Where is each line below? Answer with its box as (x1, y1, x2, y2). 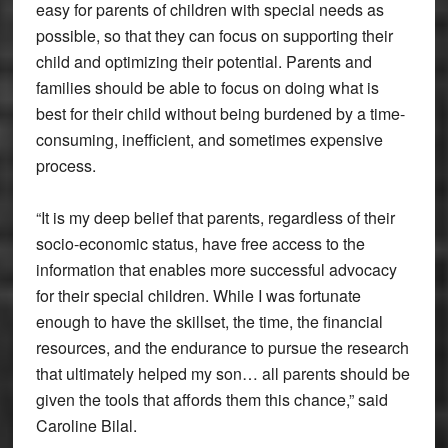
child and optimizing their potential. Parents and (35, 49, 372, 73)
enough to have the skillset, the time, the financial (35, 309, 383, 333)
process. (35, 153, 96, 177)
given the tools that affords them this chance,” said (35, 387, 388, 411)
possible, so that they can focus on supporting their (35, 23, 393, 47)
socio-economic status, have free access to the (35, 231, 365, 255)
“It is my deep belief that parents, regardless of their (35, 205, 395, 229)
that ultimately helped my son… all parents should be (35, 361, 410, 385)
